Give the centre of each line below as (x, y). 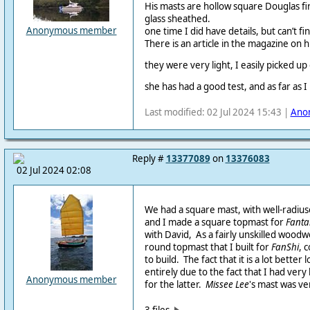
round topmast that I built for (208, 247)
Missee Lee (227, 285)
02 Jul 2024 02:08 (54, 170)
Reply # (149, 158)
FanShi (285, 247)
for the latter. (175, 285)
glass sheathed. (178, 18)
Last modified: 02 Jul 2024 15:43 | (217, 112)
